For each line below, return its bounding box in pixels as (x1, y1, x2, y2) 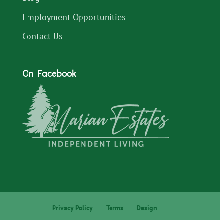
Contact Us (22, 30, 63, 42)
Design (136, 203, 157, 213)
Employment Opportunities (22, 11, 126, 23)
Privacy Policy (52, 203, 93, 213)
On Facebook (22, 66, 76, 79)
